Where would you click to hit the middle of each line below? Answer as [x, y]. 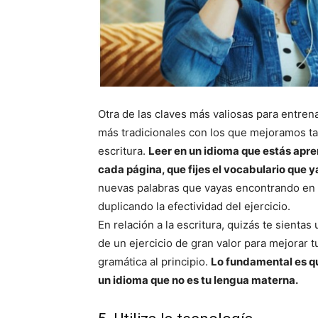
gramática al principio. [154, 262]
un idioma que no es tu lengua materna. [198, 280]
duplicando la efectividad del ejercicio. [194, 207]
